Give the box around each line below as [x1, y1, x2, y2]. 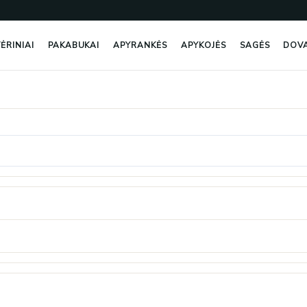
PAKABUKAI [47, 40, 100, 51]
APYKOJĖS [180, 40, 226, 51]
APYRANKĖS [113, 40, 167, 51]
